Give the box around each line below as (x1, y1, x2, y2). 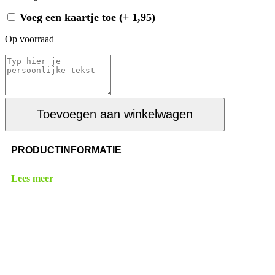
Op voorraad (5, 34, 54, 45)
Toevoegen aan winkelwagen (37, 107, 193, 122)
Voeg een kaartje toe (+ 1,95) (20, 11, 155, 24)
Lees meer (11, 172, 53, 184)
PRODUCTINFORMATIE (11, 145, 124, 156)
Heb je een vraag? (5, 235, 134, 252)
